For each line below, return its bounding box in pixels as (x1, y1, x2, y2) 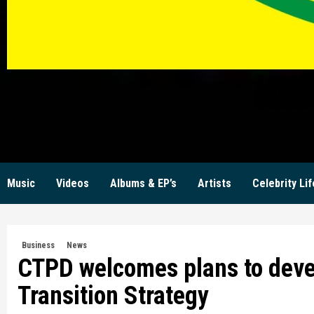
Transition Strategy (18, 281, 209, 311)
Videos (56, 177, 89, 191)
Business (22, 240, 55, 251)
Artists (198, 177, 231, 191)
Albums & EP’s (110, 177, 177, 191)
